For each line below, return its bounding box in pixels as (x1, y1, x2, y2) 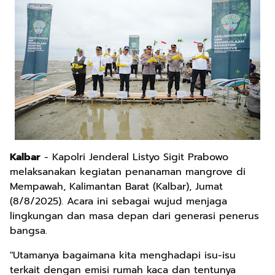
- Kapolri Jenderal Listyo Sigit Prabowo (41, 150, 228, 165)
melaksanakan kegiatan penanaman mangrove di (10, 165, 246, 180)
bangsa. (10, 223, 47, 239)
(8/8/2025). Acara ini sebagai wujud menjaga (10, 194, 227, 209)
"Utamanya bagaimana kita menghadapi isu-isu (10, 248, 236, 263)
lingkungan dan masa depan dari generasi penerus (10, 209, 259, 224)
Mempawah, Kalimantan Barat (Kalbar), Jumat (10, 179, 223, 195)
